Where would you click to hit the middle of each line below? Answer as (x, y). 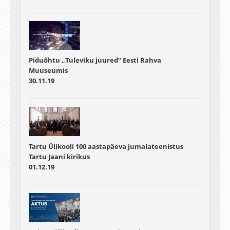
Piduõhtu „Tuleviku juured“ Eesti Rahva (95, 60)
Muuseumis (48, 71)
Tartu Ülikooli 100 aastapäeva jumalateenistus (106, 146)
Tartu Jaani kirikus (59, 156)
